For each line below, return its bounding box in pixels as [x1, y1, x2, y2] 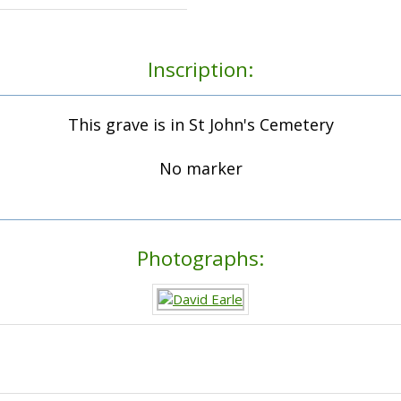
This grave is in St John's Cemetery [67, 114, 334, 136]
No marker [158, 158, 243, 180]
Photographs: [137, 244, 264, 273]
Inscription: [148, 55, 253, 84]
